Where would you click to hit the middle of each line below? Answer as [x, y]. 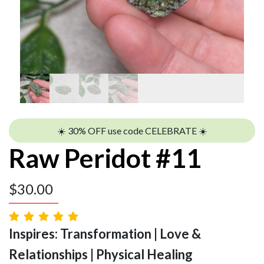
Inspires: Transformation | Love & [105, 233]
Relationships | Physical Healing [101, 254]
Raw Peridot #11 [105, 158]
